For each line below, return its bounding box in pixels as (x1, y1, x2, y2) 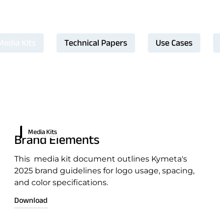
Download (14, 196, 48, 204)
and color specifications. (14, 178, 109, 187)
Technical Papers (64, 38, 127, 48)
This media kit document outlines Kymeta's (14, 154, 188, 164)
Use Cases (155, 38, 192, 48)
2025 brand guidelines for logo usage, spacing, (14, 166, 195, 175)
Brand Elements (14, 133, 100, 146)
